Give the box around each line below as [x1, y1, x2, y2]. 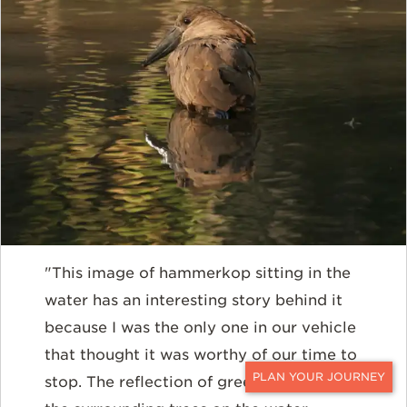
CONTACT [318, 389, 376, 402]
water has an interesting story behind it [45, 291, 342, 309]
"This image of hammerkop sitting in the [45, 263, 351, 282]
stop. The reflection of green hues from [45, 372, 341, 391]
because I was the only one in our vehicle [45, 318, 356, 336]
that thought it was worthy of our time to [45, 345, 357, 363]
